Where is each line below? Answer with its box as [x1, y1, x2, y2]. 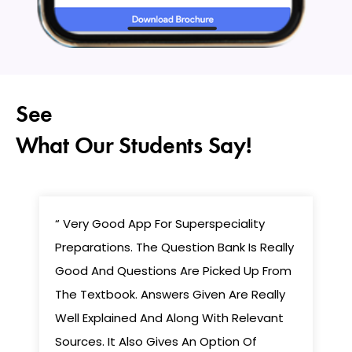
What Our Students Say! [16, 130, 252, 161]
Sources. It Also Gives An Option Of [55, 333, 258, 350]
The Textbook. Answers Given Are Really [55, 286, 286, 303]
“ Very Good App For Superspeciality [55, 215, 266, 233]
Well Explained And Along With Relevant [55, 310, 284, 327]
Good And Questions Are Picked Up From [55, 262, 292, 280]
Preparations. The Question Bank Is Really [55, 239, 295, 256]
